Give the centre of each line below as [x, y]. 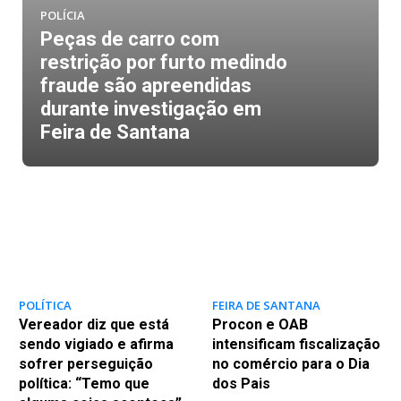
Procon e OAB [260, 324]
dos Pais [241, 383]
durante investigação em [151, 109]
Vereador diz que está [94, 324]
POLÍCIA [63, 15]
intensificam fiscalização [296, 344]
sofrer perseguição [85, 363]
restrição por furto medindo [164, 62]
